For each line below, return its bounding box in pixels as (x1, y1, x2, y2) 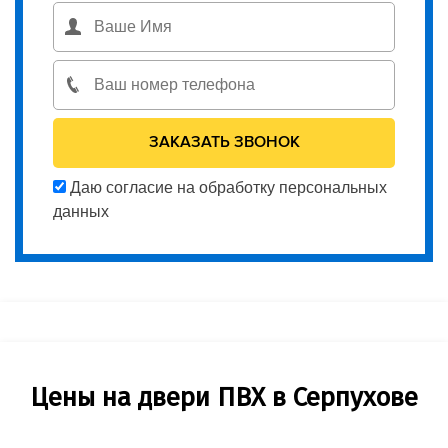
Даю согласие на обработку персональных (66, 178, 387, 196)
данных (53, 202, 109, 220)
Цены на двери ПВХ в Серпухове (30, 381, 418, 413)
